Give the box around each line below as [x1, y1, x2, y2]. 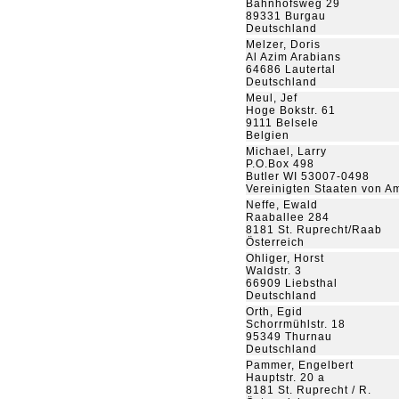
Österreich [246, 236, 305, 248]
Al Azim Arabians [246, 51, 341, 63]
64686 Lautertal [246, 63, 336, 76]
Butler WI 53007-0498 [246, 170, 370, 183]
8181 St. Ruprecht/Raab [246, 224, 382, 236]
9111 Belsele [246, 117, 319, 129]
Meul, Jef [246, 92, 297, 104]
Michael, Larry [246, 145, 327, 158]
